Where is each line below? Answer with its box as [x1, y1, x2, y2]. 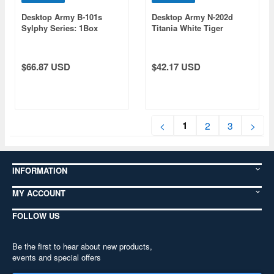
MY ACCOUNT [12, 187, 65, 199]
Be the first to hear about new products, [12, 240, 152, 252]
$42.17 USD [152, 60, 201, 73]
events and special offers [12, 251, 101, 263]
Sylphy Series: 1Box [21, 22, 98, 34]
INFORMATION [12, 165, 67, 176]
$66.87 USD [21, 60, 70, 73]
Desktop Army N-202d [152, 11, 233, 23]
